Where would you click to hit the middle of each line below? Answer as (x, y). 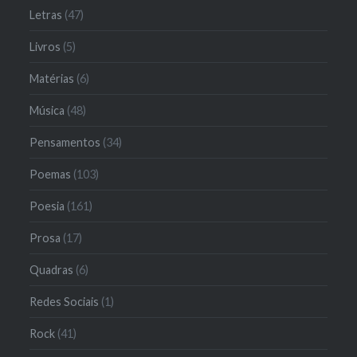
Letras (46, 14)
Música (47, 110)
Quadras (52, 269)
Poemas (51, 174)
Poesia (47, 206)
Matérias (52, 78)
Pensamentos (65, 142)
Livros (45, 46)
